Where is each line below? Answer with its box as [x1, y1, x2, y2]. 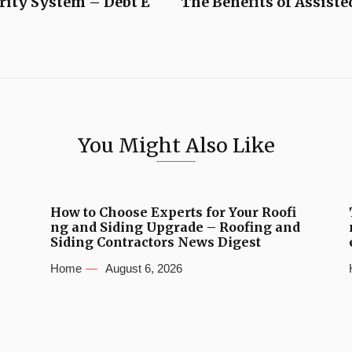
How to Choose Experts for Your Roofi [50, 204, 296, 221]
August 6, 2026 [105, 262, 182, 276]
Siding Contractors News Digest [50, 234, 261, 251]
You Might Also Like [77, 133, 275, 159]
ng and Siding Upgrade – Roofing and [50, 219, 300, 236]
